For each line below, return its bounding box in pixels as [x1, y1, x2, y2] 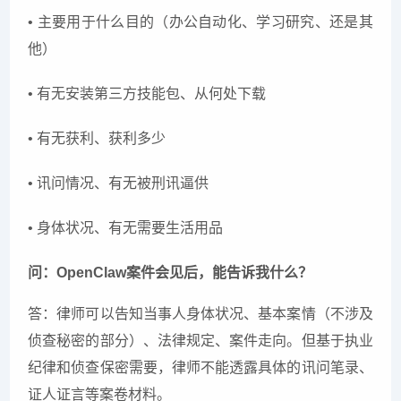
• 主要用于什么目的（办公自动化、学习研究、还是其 [28, 14, 373, 30]
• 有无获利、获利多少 [28, 131, 166, 147]
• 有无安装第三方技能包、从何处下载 [28, 86, 267, 102]
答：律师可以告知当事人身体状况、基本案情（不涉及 [28, 306, 373, 322]
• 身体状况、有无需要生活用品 [28, 220, 224, 236]
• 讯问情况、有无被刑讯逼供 [28, 175, 209, 192]
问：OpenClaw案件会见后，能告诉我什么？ [28, 265, 313, 281]
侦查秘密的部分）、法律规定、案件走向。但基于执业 [28, 333, 373, 349]
